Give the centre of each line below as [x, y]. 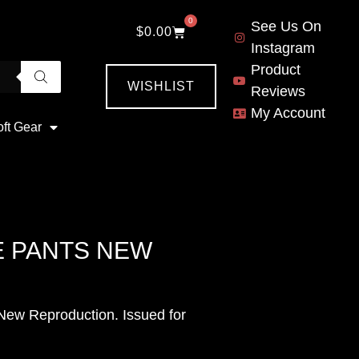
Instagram [282, 48]
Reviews [278, 91]
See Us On [286, 26]
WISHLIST [161, 86]
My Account [288, 113]
